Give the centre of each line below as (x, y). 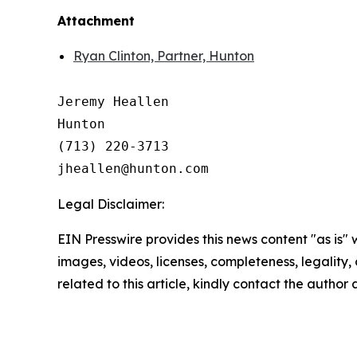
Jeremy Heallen (113, 102)
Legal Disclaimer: (111, 204)
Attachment (96, 21)
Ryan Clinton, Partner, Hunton (164, 56)
